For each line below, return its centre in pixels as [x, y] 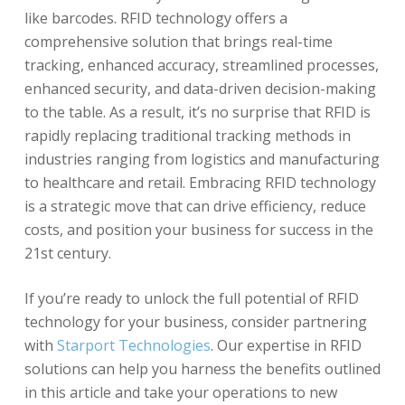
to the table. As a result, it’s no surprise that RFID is [197, 112]
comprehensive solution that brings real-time [178, 42]
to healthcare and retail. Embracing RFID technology [200, 183]
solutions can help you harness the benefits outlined [202, 369]
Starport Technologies [133, 345]
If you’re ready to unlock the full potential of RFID [191, 298]
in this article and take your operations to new [180, 392]
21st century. [67, 253]
